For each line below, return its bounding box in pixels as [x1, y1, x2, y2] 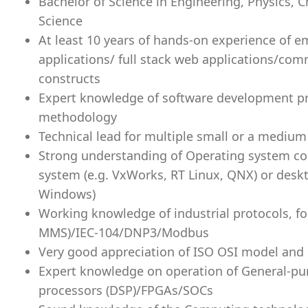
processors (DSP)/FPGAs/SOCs [38, 282, 213, 298]
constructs [38, 70, 100, 87]
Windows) [38, 186, 96, 202]
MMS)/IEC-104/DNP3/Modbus [38, 224, 209, 241]
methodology [38, 109, 117, 125]
